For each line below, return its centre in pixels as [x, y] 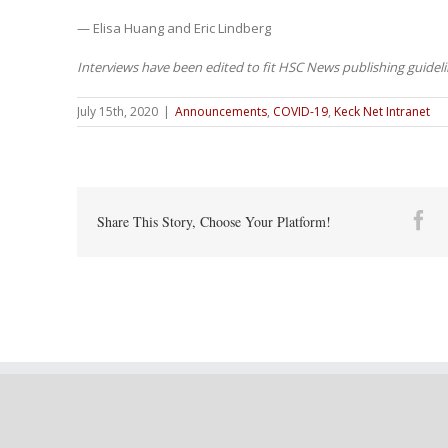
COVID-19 [300, 112]
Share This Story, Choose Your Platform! [213, 222]
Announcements [220, 112]
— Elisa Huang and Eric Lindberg [173, 28]
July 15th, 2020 [117, 112]
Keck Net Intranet [381, 112]
